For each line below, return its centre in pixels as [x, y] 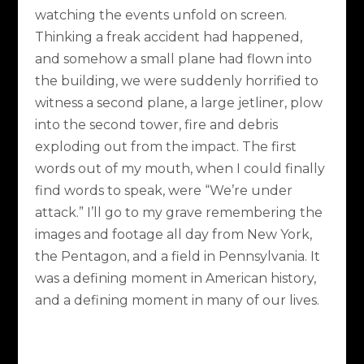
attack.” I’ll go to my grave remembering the [178, 212]
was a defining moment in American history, [175, 278]
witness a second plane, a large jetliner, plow [178, 102]
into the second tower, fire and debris [156, 124]
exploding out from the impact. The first [165, 146]
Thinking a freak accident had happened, [168, 37]
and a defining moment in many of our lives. [177, 300]
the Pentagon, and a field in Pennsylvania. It [177, 256]
